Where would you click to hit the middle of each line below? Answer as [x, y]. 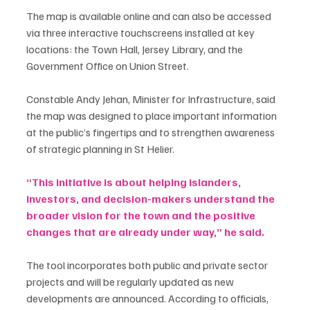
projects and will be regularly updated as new [131, 282]
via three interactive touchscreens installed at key [142, 33]
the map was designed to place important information [153, 116]
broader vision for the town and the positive [142, 216]
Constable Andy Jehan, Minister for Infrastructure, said [152, 99]
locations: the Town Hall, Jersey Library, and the [136, 49]
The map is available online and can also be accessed [150, 16]
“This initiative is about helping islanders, [135, 182]
